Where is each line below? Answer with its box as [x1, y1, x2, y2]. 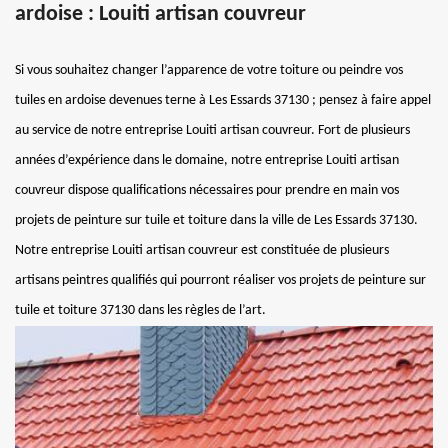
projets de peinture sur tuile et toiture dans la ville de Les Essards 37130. [15, 213, 418, 228]
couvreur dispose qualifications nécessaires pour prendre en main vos [15, 183, 399, 198]
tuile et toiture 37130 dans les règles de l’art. [15, 303, 266, 318]
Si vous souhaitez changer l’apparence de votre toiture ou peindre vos [15, 63, 403, 78]
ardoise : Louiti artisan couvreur [15, 3, 306, 26]
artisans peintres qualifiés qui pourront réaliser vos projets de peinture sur [15, 273, 426, 288]
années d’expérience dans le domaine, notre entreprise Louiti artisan [15, 153, 399, 168]
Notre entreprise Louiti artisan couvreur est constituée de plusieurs [15, 243, 389, 258]
